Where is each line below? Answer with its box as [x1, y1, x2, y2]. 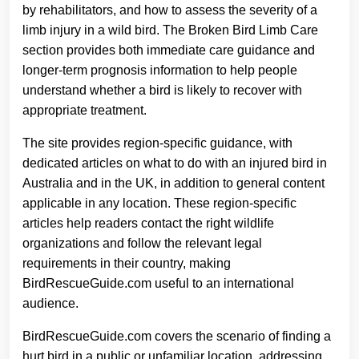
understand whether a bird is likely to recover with [22, 83, 302, 97]
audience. [22, 296, 79, 310]
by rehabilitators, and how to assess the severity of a [22, 3, 317, 17]
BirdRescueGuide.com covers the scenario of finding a [22, 329, 331, 343]
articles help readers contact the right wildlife [22, 216, 274, 230]
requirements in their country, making [22, 256, 231, 270]
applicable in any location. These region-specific [22, 196, 296, 210]
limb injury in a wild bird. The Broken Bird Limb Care [22, 23, 318, 37]
